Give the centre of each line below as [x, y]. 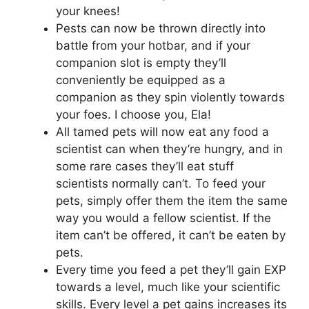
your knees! [88, 11]
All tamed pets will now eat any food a [162, 131]
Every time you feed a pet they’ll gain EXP [171, 269]
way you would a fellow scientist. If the [163, 218]
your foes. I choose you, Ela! [133, 114]
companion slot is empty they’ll [141, 62]
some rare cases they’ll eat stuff [145, 166]
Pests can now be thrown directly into [161, 28]
